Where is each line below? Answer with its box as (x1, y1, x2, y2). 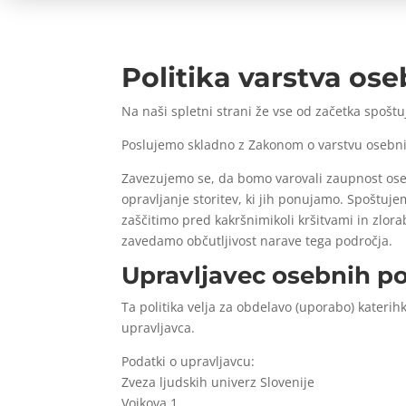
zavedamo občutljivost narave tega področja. (121, 231, 393, 249)
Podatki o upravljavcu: (121, 352, 256, 370)
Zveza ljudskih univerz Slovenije (121, 372, 315, 391)
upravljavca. (121, 318, 196, 336)
